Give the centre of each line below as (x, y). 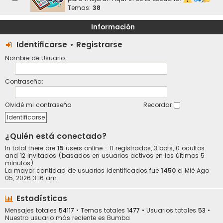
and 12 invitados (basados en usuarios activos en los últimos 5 (105, 156)
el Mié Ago (192, 170)
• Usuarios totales (169, 211)
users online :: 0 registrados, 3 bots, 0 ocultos (134, 148)
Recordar (159, 105)
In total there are (31, 148)
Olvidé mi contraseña (38, 105)
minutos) (19, 163)
